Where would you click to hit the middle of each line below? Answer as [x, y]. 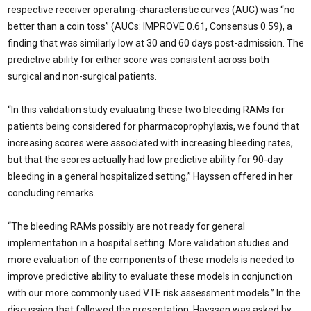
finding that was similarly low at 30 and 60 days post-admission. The [156, 43]
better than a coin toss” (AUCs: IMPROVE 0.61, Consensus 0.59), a [150, 26]
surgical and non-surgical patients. [82, 76]
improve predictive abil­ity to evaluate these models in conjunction [150, 276]
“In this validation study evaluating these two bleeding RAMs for [146, 110]
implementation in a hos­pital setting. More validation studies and [148, 243]
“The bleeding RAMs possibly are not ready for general [126, 226]
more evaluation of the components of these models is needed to [151, 260]
